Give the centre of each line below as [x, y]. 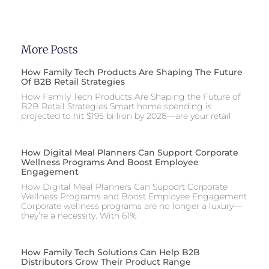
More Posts [50, 50]
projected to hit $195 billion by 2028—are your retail [126, 116]
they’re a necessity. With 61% [79, 216]
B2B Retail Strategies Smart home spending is [116, 107]
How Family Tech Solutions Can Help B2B [110, 252]
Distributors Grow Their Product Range [106, 262]
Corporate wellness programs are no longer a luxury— [131, 206]
